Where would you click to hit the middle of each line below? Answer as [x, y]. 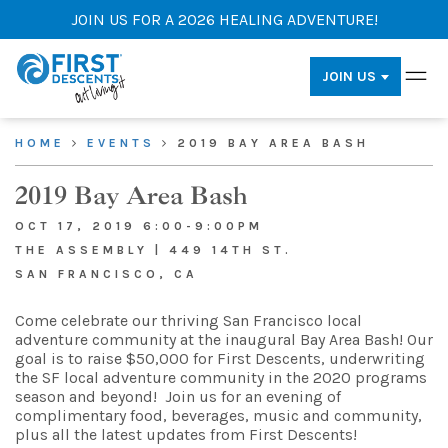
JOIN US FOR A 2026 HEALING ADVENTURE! [224, 19]
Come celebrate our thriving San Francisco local [188, 320]
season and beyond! [86, 396]
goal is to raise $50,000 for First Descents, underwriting [220, 358]
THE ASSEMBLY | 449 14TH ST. [153, 249]
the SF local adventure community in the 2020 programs [221, 377]
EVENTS [121, 142]
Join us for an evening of [249, 396]
